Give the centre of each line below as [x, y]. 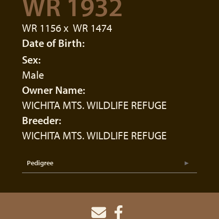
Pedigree [40, 163]
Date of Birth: [53, 43]
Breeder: [42, 120]
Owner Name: [54, 90]
